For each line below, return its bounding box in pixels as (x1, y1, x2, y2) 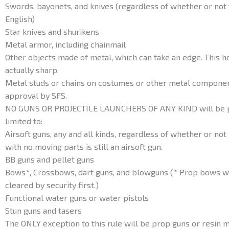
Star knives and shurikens (5, 27, 99, 37)
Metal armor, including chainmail (5, 39, 126, 50)
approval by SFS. (5, 90, 67, 101)
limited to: (5, 116, 42, 126)
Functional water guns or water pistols (5, 193, 149, 203)
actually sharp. (5, 65, 59, 75)
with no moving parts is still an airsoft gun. (5, 142, 163, 152)
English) (5, 14, 35, 24)
